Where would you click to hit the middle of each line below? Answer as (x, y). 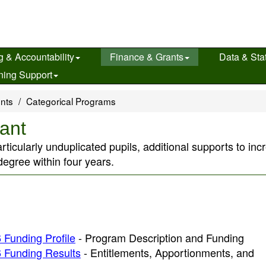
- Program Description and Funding (160, 237)
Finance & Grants (147, 57)
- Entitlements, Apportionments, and (167, 252)
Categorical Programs (71, 101)
